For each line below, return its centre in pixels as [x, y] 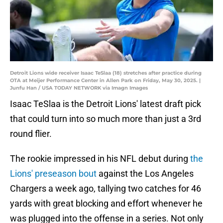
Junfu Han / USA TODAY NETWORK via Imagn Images [79, 88]
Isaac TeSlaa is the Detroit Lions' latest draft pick [106, 104]
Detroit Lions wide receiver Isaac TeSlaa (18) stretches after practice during [106, 73]
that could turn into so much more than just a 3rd [106, 119]
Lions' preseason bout [53, 174]
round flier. [31, 134]
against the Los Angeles [145, 174]
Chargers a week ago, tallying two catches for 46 [106, 189]
